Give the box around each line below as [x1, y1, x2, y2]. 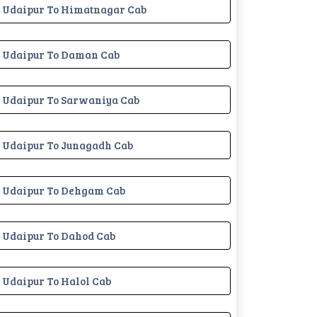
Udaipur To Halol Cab [2, 273, 111, 288]
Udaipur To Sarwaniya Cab [2, 92, 139, 107]
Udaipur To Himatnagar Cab [2, 1, 146, 16]
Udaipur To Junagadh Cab [2, 137, 133, 152]
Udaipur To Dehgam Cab [2, 183, 125, 197]
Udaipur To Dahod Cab [2, 228, 115, 243]
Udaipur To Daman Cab [2, 47, 120, 62]
